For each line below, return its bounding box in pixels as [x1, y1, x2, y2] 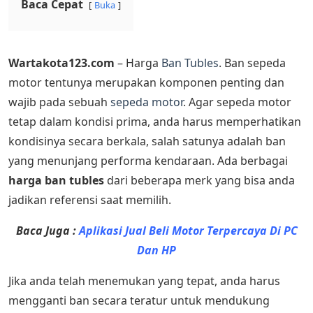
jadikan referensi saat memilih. [8, 192, 171, 208]
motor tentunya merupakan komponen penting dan [8, 75, 284, 91]
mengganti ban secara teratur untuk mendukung [8, 293, 270, 309]
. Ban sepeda [219, 55, 286, 71]
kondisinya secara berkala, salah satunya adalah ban [8, 133, 286, 150]
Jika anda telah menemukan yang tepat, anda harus [8, 273, 280, 289]
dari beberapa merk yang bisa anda [104, 173, 295, 189]
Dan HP [137, 242, 176, 259]
